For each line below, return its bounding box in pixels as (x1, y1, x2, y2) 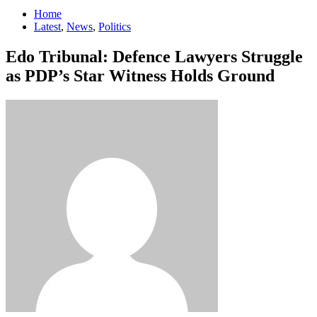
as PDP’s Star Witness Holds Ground (6, 66, 275, 85)
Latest (34, 20, 61, 33)
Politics (98, 20, 131, 33)
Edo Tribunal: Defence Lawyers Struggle (6, 47, 303, 66)
